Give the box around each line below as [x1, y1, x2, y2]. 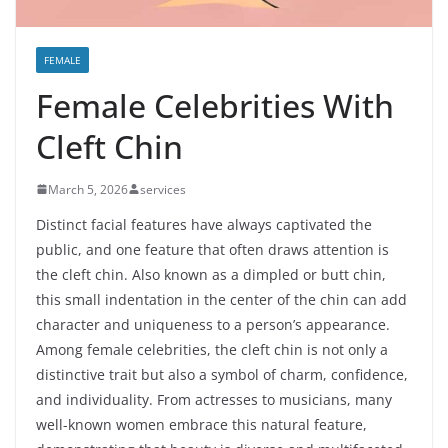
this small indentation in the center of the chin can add [36, 289, 407, 309]
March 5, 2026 [48, 180, 128, 198]
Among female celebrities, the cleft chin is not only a [36, 339, 388, 359]
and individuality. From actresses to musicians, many [36, 389, 392, 409]
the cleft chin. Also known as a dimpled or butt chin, [36, 264, 386, 284]
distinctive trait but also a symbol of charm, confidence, [36, 364, 408, 384]
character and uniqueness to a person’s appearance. [36, 314, 390, 334]
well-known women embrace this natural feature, [36, 414, 367, 434]
